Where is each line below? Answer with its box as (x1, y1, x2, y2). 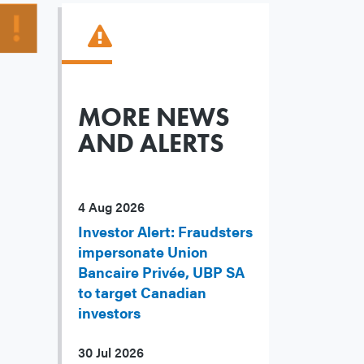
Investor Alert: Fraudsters (78, 221, 253, 242)
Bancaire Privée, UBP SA (78, 262, 245, 283)
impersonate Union (78, 241, 208, 262)
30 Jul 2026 (78, 343, 144, 362)
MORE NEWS (78, 101, 230, 135)
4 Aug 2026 (78, 197, 145, 217)
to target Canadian (78, 282, 206, 303)
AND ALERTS (78, 127, 224, 161)
